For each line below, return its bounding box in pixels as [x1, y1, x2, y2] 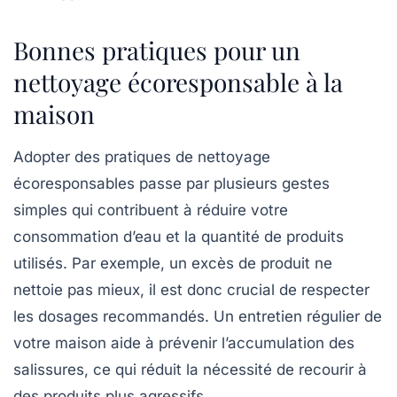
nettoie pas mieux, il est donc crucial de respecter [13, 280, 370, 299]
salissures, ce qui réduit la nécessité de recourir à [13, 360, 367, 378]
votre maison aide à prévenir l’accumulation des [13, 333, 354, 352]
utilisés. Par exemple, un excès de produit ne [13, 253, 332, 272]
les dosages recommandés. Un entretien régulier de [13, 307, 382, 325]
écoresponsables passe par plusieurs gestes [13, 174, 330, 192]
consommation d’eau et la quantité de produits [13, 227, 344, 245]
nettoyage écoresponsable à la [13, 65, 343, 98]
